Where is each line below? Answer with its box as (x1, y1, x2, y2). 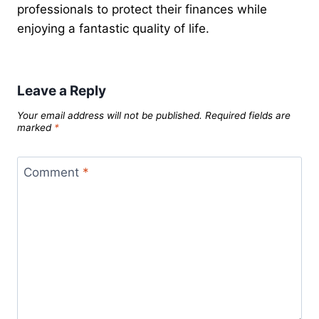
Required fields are (205, 110, 291, 121)
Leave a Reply (17, 82, 106, 99)
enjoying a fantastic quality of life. (17, 21, 209, 36)
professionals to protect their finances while (17, 2, 267, 17)
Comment (23, 165, 83, 180)
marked (17, 122, 54, 133)
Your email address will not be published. (17, 110, 202, 121)
